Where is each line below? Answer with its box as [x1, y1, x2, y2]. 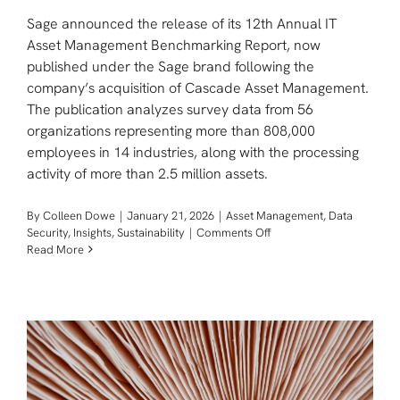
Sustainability [117, 224, 185, 240]
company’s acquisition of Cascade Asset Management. [27, 78, 369, 97]
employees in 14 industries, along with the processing [27, 142, 359, 162]
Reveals [271, 308, 311, 324]
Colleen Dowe [43, 207, 115, 223]
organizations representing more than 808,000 [27, 121, 315, 140]
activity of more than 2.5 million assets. [27, 163, 268, 183]
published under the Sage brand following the [27, 56, 314, 76]
